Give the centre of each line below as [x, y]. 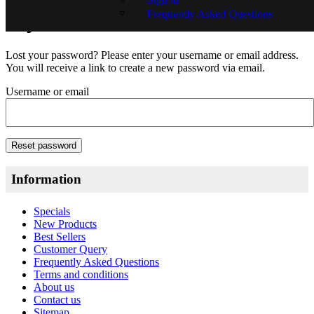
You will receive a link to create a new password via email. [135, 67]
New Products [65, 224]
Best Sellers [60, 237]
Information [46, 179]
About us [54, 287]
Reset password [44, 145]
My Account [64, 21]
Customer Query [70, 250]
